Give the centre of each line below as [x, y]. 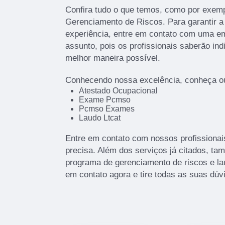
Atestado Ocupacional [118, 90]
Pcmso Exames [106, 108]
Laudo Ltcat [99, 118]
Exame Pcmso [104, 99]
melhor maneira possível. [113, 58]
